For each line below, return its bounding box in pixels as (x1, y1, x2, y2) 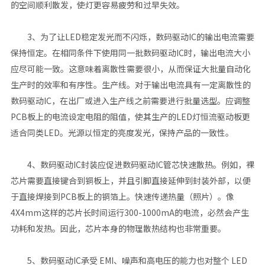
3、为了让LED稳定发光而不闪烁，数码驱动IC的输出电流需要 (10, 31, 254, 43)
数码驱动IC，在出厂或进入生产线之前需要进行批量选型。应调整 (10, 95, 250, 107)
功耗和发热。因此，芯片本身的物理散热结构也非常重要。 (10, 222, 226, 235)
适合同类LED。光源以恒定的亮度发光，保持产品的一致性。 (10, 127, 234, 139)
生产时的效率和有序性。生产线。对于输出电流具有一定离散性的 (10, 79, 251, 91)
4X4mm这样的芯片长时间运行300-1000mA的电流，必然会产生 (10, 206, 249, 219)
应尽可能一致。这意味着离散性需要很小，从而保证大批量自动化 (10, 63, 251, 75)
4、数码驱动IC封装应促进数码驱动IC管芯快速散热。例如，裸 (10, 159, 254, 171)
